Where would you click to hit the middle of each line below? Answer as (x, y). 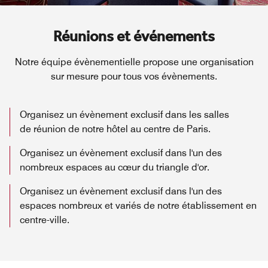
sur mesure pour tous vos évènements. (134, 77)
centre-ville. (45, 220)
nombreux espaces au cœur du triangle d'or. (115, 167)
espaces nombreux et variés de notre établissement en (138, 206)
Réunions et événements (134, 37)
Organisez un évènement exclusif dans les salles (124, 115)
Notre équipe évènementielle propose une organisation (134, 62)
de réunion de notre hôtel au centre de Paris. (115, 129)
